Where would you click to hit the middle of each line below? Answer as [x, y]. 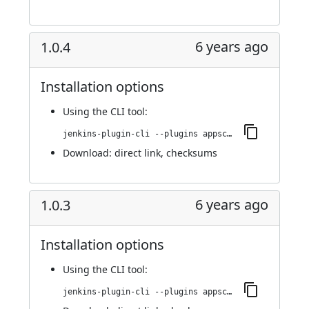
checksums [192, 153]
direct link [138, 153]
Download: [89, 153]
